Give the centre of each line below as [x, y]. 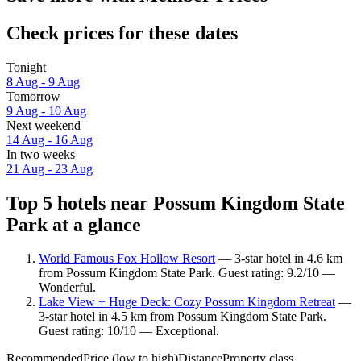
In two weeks [41, 154]
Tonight [26, 67]
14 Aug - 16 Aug [50, 139]
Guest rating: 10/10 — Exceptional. [129, 331]
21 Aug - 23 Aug [50, 168]
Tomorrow [33, 96]
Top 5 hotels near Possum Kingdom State [176, 203]
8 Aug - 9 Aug [43, 81]
